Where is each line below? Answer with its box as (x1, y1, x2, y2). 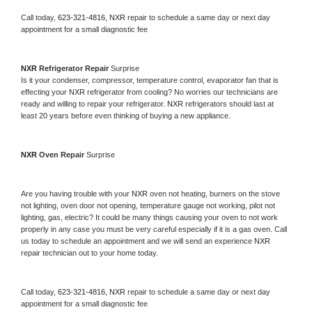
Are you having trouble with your (21, 189, 132, 198)
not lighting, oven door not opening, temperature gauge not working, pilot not (21, 201, 275, 210)
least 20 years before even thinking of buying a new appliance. (21, 111, 233, 120)
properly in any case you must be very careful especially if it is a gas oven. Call (21, 224, 287, 233)
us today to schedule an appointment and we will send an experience (21, 236, 254, 245)
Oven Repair (39, 150, 86, 159)
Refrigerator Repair (39, 63, 111, 72)
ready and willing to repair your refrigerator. (21, 99, 167, 108)
